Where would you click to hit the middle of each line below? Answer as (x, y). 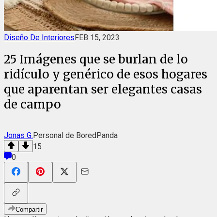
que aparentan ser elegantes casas (103, 89)
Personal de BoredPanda (75, 135)
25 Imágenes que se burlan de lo (96, 59)
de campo (32, 104)
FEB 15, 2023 (97, 38)
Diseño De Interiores (39, 38)
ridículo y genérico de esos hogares (106, 74)
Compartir (29, 209)
